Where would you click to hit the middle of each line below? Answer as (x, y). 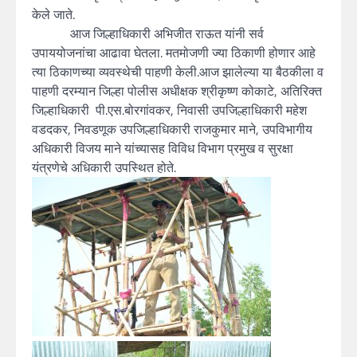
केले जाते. (53, 14)
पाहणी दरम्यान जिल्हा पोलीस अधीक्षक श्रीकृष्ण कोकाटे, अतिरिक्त (177, 90)
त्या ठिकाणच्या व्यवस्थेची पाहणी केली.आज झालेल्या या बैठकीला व (178, 71)
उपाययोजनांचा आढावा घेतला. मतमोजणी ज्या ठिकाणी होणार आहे (174, 52)
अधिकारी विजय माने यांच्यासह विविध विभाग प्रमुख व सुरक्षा (163, 148)
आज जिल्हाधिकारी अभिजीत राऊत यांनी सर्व (148, 33)
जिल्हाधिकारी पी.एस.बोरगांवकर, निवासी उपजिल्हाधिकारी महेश (169, 110)
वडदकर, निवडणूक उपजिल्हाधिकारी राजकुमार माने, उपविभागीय (172, 129)
